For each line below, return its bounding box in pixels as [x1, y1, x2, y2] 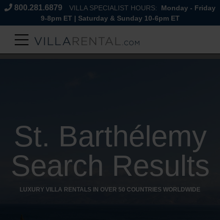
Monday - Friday [159, 4, 216, 12]
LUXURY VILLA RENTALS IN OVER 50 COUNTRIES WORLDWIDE [20, 186, 200, 193]
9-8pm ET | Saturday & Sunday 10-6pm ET [40, 15, 180, 22]
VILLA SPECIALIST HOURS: [69, 4, 159, 12]
